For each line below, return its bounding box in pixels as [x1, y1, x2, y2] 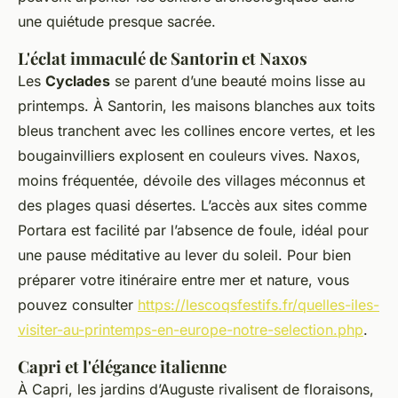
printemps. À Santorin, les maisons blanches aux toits [18, 97, 375, 115]
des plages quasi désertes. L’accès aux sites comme [18, 196, 367, 215]
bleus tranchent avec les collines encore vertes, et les [18, 122, 375, 140]
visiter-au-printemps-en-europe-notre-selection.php [18, 321, 363, 339]
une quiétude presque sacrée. [18, 12, 216, 31]
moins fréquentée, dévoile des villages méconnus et [18, 171, 365, 190]
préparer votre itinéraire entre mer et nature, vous [18, 271, 349, 290]
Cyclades [45, 72, 110, 91]
